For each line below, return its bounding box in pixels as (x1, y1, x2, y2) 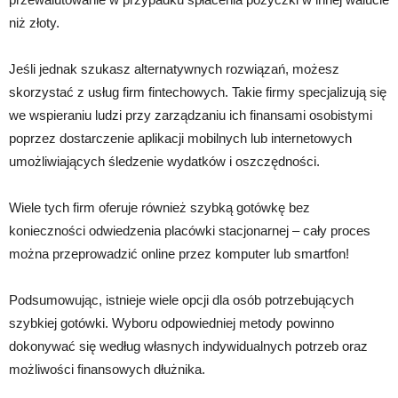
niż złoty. (9, 14, 60, 30)
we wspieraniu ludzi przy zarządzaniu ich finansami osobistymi (9, 107, 372, 123)
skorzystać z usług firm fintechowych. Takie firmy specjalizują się (9, 84, 386, 99)
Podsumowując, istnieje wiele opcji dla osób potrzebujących (9, 291, 354, 307)
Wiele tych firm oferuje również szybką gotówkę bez (9, 199, 310, 215)
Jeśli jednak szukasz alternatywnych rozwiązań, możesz (9, 60, 339, 76)
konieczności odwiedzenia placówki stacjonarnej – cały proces (9, 222, 370, 238)
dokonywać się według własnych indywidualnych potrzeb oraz (9, 338, 368, 354)
